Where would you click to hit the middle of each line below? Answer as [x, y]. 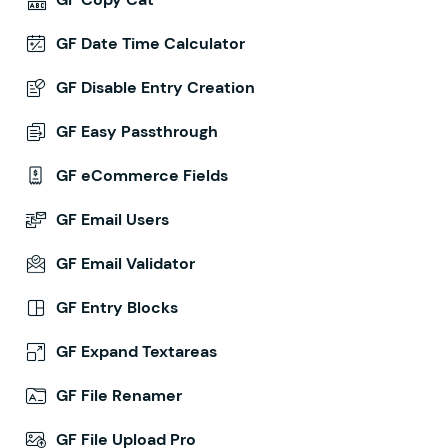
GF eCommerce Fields [142, 175]
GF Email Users [112, 219]
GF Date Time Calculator [150, 43]
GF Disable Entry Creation [155, 87]
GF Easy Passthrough [137, 131]
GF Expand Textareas [136, 351]
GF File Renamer [119, 395]
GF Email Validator [125, 263]
